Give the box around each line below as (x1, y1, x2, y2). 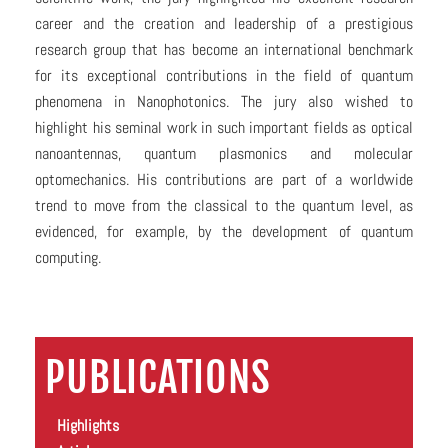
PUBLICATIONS (45, 352, 271, 404)
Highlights (56, 415, 119, 437)
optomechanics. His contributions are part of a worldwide (35, 169, 413, 191)
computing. (35, 247, 101, 269)
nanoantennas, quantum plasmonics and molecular (35, 143, 413, 165)
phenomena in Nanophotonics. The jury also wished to (35, 91, 413, 113)
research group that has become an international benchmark (35, 39, 413, 61)
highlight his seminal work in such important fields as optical (35, 117, 413, 139)
